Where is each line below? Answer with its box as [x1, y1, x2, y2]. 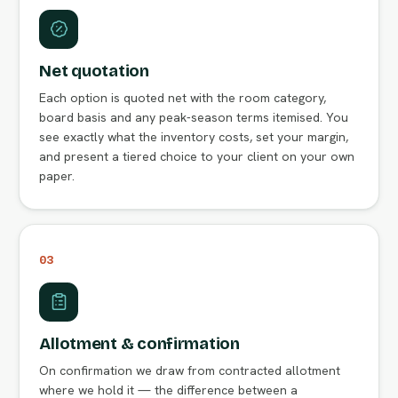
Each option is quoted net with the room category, [39, 89, 327, 106]
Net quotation [39, 60, 149, 81]
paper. [39, 167, 76, 184]
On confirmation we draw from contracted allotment [39, 362, 341, 378]
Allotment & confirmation [39, 333, 240, 354]
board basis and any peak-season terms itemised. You [39, 108, 349, 125]
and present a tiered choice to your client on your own [39, 147, 355, 164]
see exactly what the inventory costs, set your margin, [39, 128, 349, 145]
